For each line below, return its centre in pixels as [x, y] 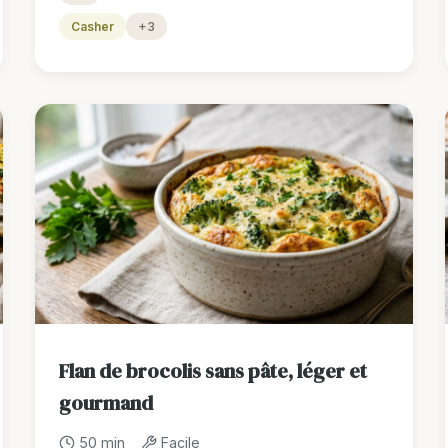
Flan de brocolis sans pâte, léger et [212, 371]
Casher [92, 27]
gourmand [105, 403]
